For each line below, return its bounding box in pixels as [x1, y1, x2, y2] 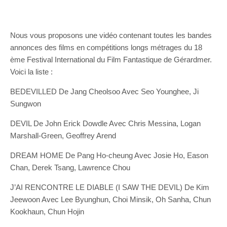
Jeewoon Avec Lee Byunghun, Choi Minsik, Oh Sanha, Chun [10, 195, 211, 204]
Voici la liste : [10, 67, 53, 76]
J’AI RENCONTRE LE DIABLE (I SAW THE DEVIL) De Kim [10, 183, 209, 192]
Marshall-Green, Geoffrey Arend [10, 131, 116, 140]
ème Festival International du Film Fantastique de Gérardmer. [10, 55, 212, 64]
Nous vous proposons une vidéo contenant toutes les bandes [10, 31, 212, 40]
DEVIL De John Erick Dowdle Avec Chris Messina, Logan [10, 119, 201, 128]
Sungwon [10, 99, 41, 108]
